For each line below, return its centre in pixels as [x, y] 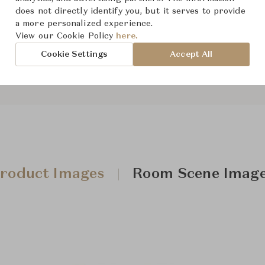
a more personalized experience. [84, 24]
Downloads [169, 41]
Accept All [191, 54]
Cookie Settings [74, 54]
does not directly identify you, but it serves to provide [130, 11]
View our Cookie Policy [66, 36]
